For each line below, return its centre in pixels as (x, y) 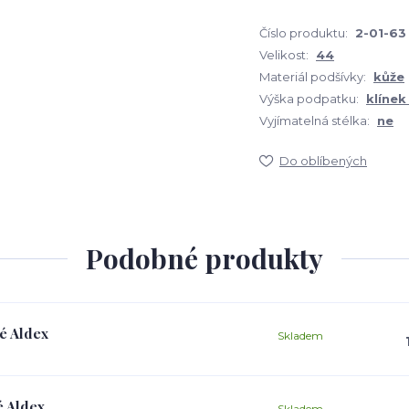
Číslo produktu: (304, 33)
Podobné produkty (204, 258)
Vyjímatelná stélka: (315, 121)
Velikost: (284, 55)
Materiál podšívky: (313, 77)
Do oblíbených (323, 161)
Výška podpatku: (309, 99)
